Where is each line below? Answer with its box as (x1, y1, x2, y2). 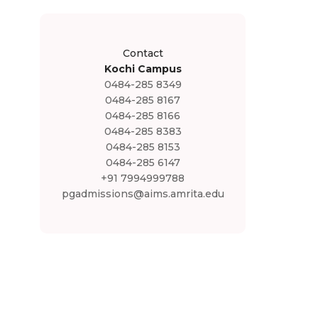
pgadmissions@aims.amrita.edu (61, 187, 224, 200)
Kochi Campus (104, 62, 182, 75)
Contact (122, 47, 163, 60)
